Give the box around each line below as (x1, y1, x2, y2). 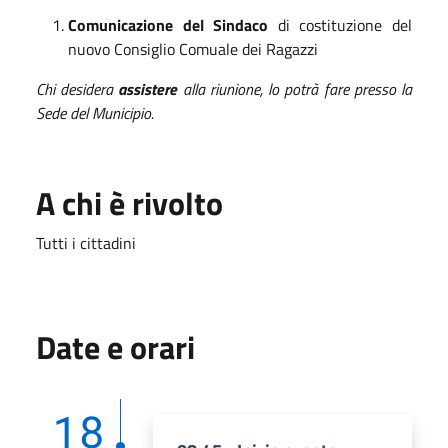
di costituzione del (277, 12, 413, 37)
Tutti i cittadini (36, 231, 136, 256)
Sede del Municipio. (36, 100, 154, 125)
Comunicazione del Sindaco (68, 12, 278, 37)
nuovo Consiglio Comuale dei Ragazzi (68, 36, 318, 61)
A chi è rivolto (36, 179, 223, 228)
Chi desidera (36, 76, 119, 101)
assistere (118, 76, 183, 101)
